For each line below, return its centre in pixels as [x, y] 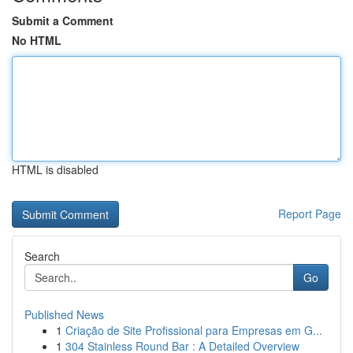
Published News [64, 314]
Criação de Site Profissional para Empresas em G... [194, 330]
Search [42, 256]
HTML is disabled [55, 169]
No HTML [37, 40]
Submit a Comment [63, 20]
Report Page [310, 214]
